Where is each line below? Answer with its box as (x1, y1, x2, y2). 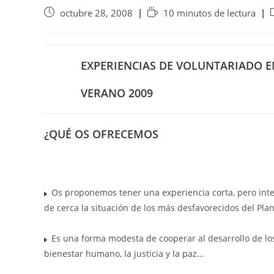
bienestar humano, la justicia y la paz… (44, 247, 204, 259)
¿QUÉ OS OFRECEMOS (44, 126, 158, 141)
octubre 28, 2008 (60, 7, 133, 19)
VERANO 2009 (81, 85, 153, 100)
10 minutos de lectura (163, 7, 256, 19)
